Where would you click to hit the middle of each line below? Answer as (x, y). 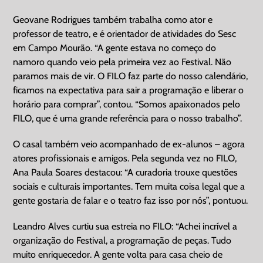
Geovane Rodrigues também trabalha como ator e (113, 19)
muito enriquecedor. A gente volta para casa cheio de (118, 254)
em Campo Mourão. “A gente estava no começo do (115, 48)
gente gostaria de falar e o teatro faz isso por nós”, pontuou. (131, 200)
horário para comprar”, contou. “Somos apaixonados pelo (127, 104)
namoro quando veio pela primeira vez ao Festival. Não (122, 62)
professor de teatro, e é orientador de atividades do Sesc (125, 33)
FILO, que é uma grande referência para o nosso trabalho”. (128, 118)
